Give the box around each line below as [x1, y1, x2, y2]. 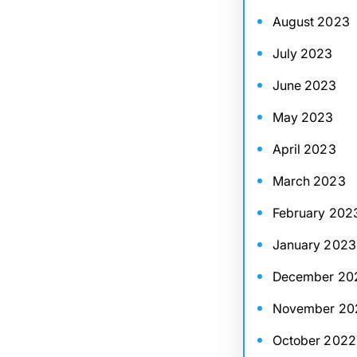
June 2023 [272, 77, 337, 93]
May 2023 [272, 109, 334, 125]
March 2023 [272, 173, 346, 189]
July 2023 [272, 45, 333, 61]
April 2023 [272, 141, 336, 157]
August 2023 [272, 14, 350, 29]
